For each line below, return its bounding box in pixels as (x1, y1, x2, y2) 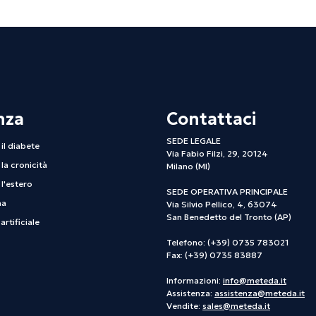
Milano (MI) (166, 161, 210, 172)
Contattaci (166, 109, 256, 130)
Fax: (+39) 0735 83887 (166, 250, 262, 261)
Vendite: (166, 300, 202, 312)
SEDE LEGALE (166, 135, 221, 147)
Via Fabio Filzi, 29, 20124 (166, 148, 268, 159)
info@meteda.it (223, 275, 286, 286)
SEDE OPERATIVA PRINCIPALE (166, 186, 288, 197)
